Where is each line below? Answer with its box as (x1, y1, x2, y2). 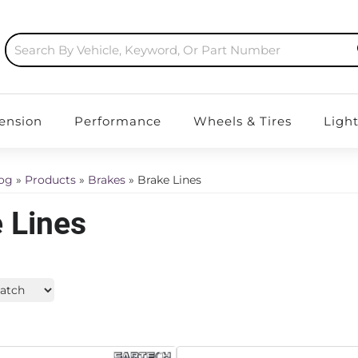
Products (25, 173, 76, 187)
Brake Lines (137, 173, 201, 187)
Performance (74, 113, 161, 129)
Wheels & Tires (193, 113, 292, 129)
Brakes (88, 173, 125, 187)
